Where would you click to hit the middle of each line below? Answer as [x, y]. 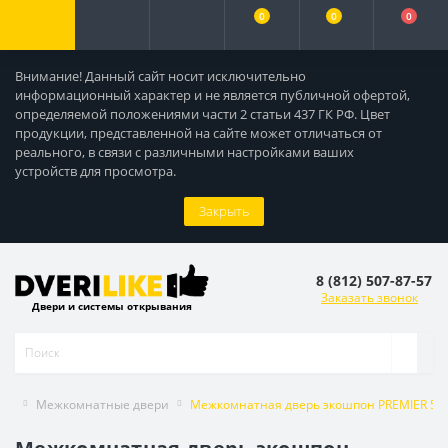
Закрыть [224, 211]
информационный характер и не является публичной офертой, [212, 95]
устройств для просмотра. [95, 171]
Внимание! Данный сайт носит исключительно [160, 76]
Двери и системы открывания [112, 305]
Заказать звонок [369, 298]
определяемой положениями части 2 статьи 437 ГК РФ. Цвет [202, 114]
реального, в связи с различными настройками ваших [184, 152]
